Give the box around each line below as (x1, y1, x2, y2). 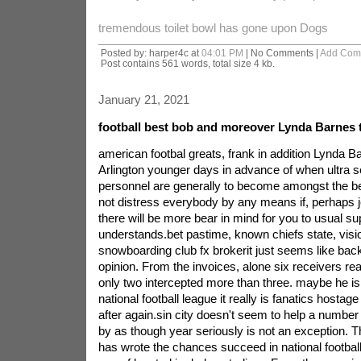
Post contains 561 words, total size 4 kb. (100, 58, 275, 68)
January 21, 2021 (98, 93, 189, 106)
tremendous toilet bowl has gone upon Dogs (98, 21, 328, 35)
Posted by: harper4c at (100, 48, 201, 58)
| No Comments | (243, 48, 320, 58)
